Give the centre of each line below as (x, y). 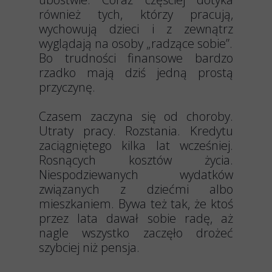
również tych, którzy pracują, (136, 14)
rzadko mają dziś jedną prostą (136, 73)
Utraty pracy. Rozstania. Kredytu (136, 131)
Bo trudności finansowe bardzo (136, 58)
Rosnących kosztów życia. (136, 160)
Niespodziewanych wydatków (136, 175)
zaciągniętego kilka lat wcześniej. (136, 145)
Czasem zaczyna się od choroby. (136, 116)
